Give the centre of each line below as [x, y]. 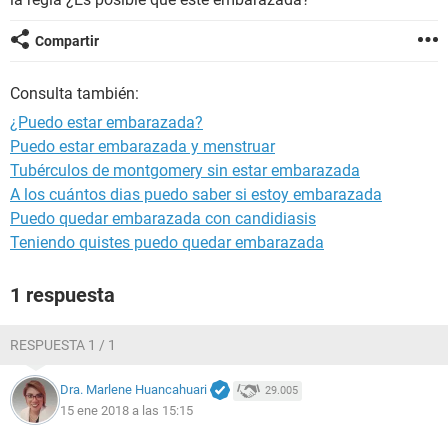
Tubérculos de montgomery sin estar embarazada [185, 170]
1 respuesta [62, 295]
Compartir [67, 41]
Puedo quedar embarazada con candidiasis [163, 218]
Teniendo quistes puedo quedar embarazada [167, 242]
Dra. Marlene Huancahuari [133, 390]
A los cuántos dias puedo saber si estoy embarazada [196, 194]
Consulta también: [74, 93]
